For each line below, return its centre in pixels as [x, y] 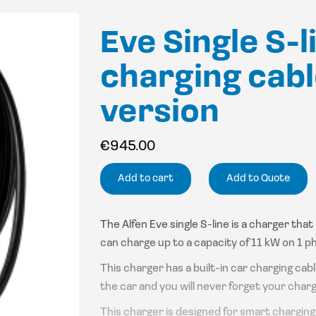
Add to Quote [258, 179]
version [159, 113]
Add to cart [145, 179]
